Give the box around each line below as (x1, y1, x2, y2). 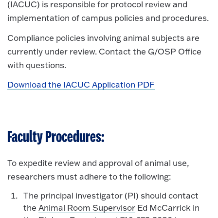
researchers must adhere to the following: (7, 171, 171, 182)
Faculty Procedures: (7, 128, 105, 146)
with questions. (7, 59, 66, 70)
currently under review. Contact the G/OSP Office (7, 46, 201, 56)
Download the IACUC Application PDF (7, 79, 155, 90)
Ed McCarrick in (135, 202, 200, 213)
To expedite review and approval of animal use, (7, 157, 189, 168)
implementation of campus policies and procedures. (7, 13, 209, 23)
